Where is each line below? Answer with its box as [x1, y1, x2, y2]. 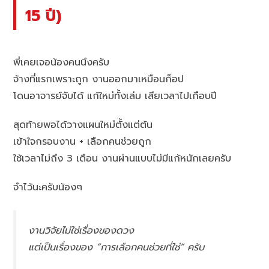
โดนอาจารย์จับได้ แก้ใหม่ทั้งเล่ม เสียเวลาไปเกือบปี [13, 88, 217, 103]
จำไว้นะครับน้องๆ [13, 180, 83, 195]
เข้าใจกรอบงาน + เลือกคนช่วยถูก [13, 134, 152, 149]
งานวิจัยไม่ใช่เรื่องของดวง [28, 223, 134, 238]
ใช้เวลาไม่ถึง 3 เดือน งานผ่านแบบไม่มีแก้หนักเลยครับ [13, 151, 232, 166]
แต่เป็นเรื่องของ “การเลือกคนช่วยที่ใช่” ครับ [28, 240, 205, 255]
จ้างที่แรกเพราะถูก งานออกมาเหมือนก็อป [13, 71, 184, 86]
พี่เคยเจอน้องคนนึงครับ [13, 55, 110, 70]
